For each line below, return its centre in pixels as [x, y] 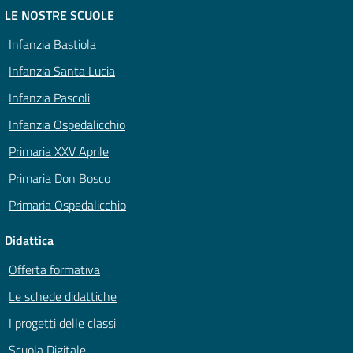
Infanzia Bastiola [52, 45]
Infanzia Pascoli [49, 98]
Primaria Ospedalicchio [67, 205]
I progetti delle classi [62, 323]
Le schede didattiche [63, 297]
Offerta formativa [54, 270]
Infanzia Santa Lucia [62, 71]
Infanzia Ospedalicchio [67, 125]
